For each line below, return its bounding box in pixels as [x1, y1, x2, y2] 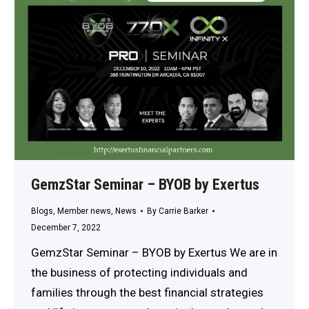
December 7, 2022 [31, 223, 101, 233]
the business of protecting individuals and [31, 266, 248, 280]
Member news [57, 206, 111, 217]
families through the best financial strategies [31, 286, 263, 300]
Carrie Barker [159, 206, 208, 217]
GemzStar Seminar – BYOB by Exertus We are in [31, 246, 277, 260]
